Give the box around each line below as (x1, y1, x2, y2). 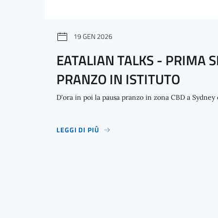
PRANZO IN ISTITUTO (56, 69, 180, 90)
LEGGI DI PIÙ (56, 125, 99, 135)
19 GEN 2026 (73, 31, 112, 41)
